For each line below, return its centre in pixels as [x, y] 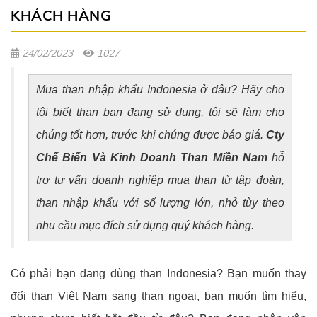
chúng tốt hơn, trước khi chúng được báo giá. [151, 134]
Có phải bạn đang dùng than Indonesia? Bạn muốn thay [158, 273]
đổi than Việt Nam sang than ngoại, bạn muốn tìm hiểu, [158, 296]
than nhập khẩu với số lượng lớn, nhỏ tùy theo [160, 202]
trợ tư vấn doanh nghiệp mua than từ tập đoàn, [160, 180]
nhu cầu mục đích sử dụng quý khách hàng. [145, 225]
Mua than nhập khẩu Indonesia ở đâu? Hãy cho [160, 89]
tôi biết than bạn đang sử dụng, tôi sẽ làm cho [160, 112]
